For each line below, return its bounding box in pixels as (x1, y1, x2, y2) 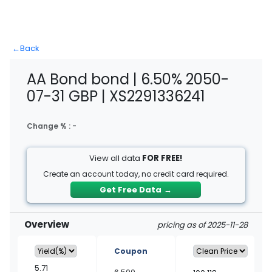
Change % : (27, 121, 72, 131)
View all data (89, 152, 143, 164)
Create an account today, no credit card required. (42, 169, 229, 179)
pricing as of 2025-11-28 (157, 219, 248, 231)
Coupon (114, 246, 148, 256)
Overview (24, 218, 69, 231)
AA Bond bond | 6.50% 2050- (27, 69, 229, 89)
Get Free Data (100, 184, 162, 195)
